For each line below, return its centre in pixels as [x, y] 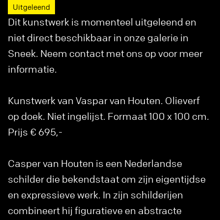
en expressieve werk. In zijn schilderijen [96, 195]
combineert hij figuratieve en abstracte [95, 211]
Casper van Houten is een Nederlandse [95, 164]
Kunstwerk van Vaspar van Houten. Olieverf [104, 101]
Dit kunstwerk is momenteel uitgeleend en [102, 22]
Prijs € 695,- [35, 132]
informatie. [32, 69]
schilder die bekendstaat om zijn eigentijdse [107, 179]
